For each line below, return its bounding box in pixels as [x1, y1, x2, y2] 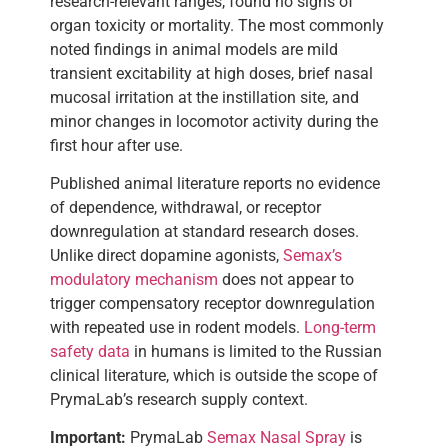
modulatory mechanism [50, 270, 218, 290]
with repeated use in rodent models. [50, 318, 304, 338]
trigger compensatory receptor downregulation [50, 294, 375, 314]
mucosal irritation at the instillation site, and [50, 87, 359, 107]
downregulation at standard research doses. [50, 222, 359, 242]
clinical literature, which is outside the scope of [50, 366, 378, 386]
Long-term [304, 318, 376, 338]
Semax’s [283, 246, 342, 266]
